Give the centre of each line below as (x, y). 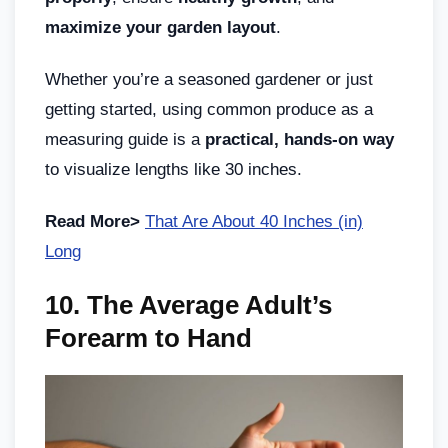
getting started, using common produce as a (209, 110)
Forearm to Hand (148, 338)
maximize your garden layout (160, 28)
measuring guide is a (125, 140)
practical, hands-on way (299, 140)
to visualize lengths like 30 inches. (173, 170)
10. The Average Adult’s (188, 305)
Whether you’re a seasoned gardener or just (209, 80)
